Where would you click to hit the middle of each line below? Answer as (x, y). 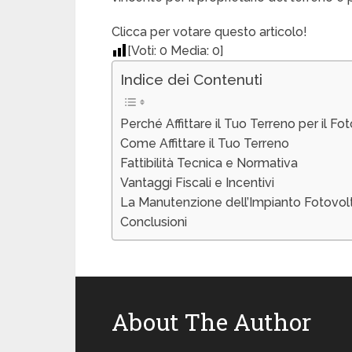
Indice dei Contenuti (191, 79)
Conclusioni (154, 222)
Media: (190, 51)
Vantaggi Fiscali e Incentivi (197, 183)
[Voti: (143, 51)
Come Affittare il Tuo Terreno (205, 143)
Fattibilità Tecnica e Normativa (209, 163)
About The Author (211, 322)
